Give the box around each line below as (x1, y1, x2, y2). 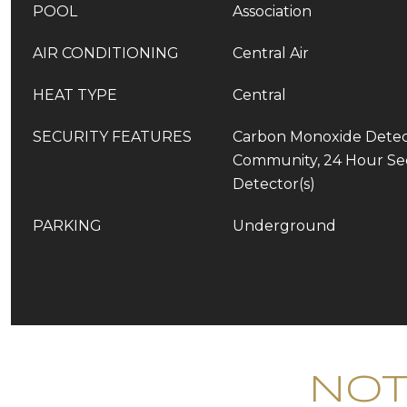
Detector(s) (233, 175, 315, 193)
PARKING (33, 217, 102, 234)
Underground (233, 217, 336, 234)
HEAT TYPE (33, 86, 117, 104)
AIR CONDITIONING (33, 45, 179, 62)
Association (233, 3, 312, 20)
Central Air (233, 45, 309, 62)
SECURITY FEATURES (33, 128, 192, 145)
